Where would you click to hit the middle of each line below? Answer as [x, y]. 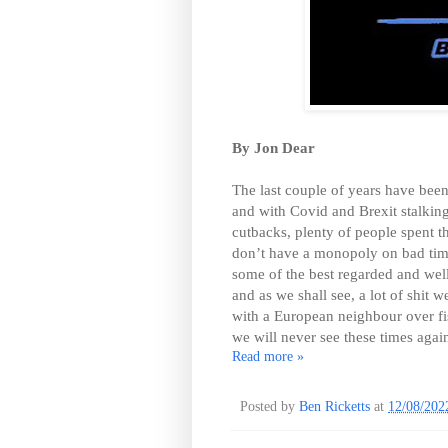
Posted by [269, 406]
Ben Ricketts [334, 406]
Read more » [268, 356]
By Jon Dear [273, 147]
